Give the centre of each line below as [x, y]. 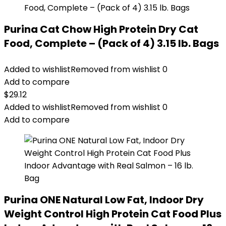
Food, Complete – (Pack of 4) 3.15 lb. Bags [111, 43]
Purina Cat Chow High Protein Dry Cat [101, 29]
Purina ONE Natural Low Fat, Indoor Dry [104, 200]
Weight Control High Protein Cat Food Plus [113, 214]
